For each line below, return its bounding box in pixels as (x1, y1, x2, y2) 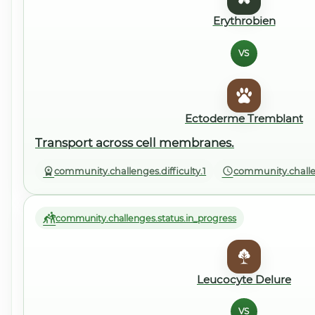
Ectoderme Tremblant (185, 112, 303, 126)
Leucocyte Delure (197, 272, 291, 286)
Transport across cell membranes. (35, 135, 234, 150)
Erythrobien (212, 14, 276, 28)
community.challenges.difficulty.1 (54, 165, 207, 176)
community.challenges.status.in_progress (56, 212, 237, 224)
